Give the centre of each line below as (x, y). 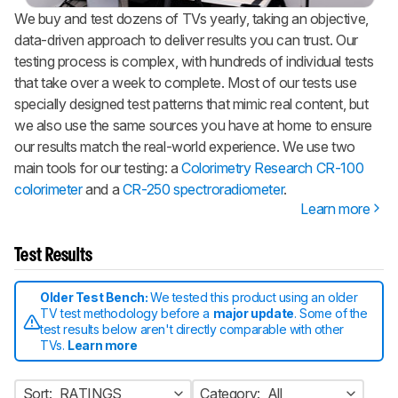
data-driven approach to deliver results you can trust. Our (186, 40)
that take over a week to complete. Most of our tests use (186, 83)
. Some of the (330, 313)
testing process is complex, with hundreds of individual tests (194, 62)
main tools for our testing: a (98, 168)
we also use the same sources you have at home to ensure (194, 126)
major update (253, 313)
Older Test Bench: (95, 297)
